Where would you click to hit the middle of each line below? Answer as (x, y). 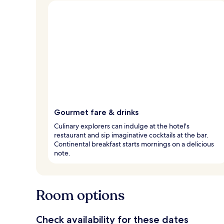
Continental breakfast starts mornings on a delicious (134, 144)
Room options (80, 195)
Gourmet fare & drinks (96, 112)
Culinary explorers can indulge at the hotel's (122, 126)
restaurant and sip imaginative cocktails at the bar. (131, 135)
